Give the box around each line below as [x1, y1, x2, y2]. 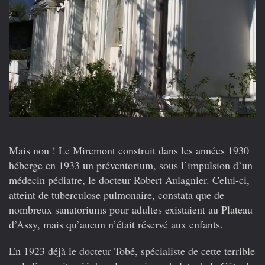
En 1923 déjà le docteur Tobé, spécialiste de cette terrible [9, 243, 255, 258]
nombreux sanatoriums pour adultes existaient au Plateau [9, 202, 253, 216]
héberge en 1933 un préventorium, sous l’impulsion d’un [9, 157, 253, 172]
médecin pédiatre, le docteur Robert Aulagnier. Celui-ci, [9, 172, 250, 187]
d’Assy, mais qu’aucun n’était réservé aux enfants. [9, 216, 223, 231]
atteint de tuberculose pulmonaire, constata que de [9, 187, 224, 202]
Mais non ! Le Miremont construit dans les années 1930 [9, 143, 249, 157]
